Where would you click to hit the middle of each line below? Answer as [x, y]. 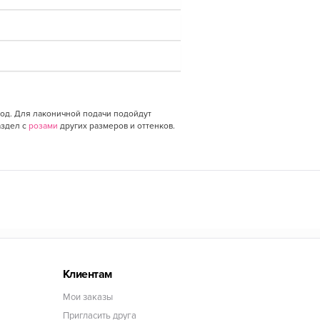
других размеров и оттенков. [116, 125]
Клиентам [87, 274]
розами [43, 125]
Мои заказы [87, 297]
